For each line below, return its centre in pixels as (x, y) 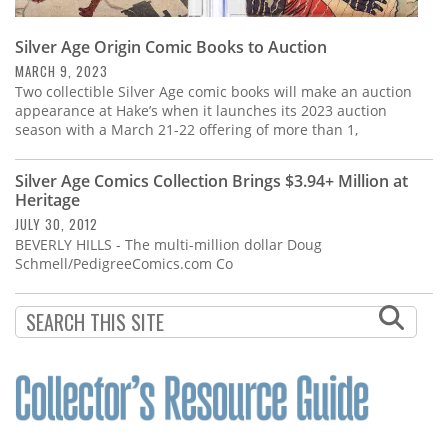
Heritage (47, 199)
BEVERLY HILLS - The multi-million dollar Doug (168, 244)
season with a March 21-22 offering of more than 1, (186, 129)
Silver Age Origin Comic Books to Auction (171, 46)
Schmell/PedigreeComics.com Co (124, 263)
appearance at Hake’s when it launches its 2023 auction (201, 110)
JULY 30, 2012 (56, 223)
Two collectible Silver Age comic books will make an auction (213, 91)
